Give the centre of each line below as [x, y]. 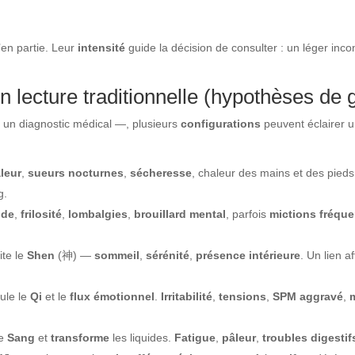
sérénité [168, 255]
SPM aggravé [308, 296]
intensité [102, 47]
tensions [243, 296]
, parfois [248, 214]
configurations [221, 123]
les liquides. [142, 337]
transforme [80, 337]
